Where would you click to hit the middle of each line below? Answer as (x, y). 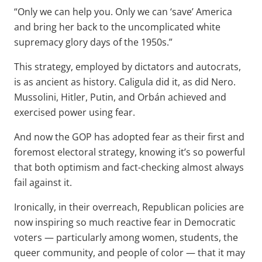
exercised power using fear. (75, 112)
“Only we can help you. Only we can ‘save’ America (123, 11)
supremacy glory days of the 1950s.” (93, 42)
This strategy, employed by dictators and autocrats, (127, 66)
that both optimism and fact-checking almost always (129, 167)
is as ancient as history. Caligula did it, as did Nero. (125, 82)
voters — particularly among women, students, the (126, 237)
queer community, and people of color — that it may (130, 252)
